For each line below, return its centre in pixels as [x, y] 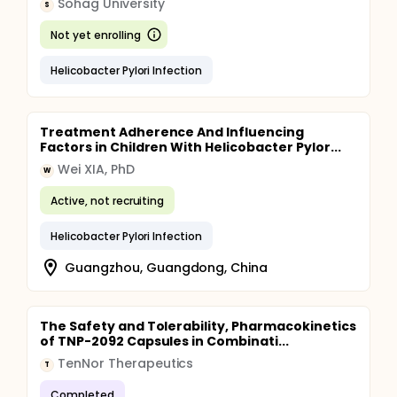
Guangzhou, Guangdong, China [167, 267]
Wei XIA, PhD [96, 169]
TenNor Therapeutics [126, 363]
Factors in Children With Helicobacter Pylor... [191, 147]
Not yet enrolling [96, 35]
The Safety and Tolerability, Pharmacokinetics [198, 326]
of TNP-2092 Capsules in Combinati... [164, 341]
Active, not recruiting [108, 200]
